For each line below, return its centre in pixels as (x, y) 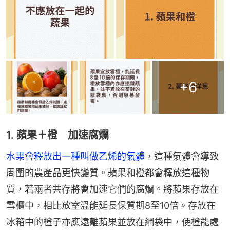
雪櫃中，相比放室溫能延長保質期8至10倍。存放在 (111, 206)
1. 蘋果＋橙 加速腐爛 (57, 135)
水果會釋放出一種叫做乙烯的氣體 (75, 157)
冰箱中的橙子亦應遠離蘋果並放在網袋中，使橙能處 (112, 222)
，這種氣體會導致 (182, 157)
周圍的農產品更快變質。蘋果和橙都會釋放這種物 (108, 173)
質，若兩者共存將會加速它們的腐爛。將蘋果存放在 (112, 189)
